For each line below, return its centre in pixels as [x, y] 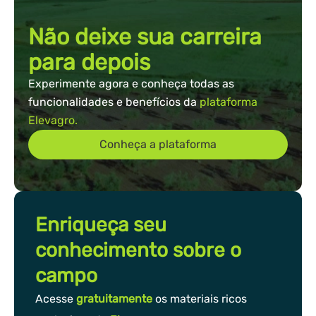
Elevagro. [53, 121]
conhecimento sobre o [138, 250]
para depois [89, 62]
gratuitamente [114, 299]
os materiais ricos [200, 299]
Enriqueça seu [101, 225]
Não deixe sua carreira [145, 37]
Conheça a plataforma [158, 145]
